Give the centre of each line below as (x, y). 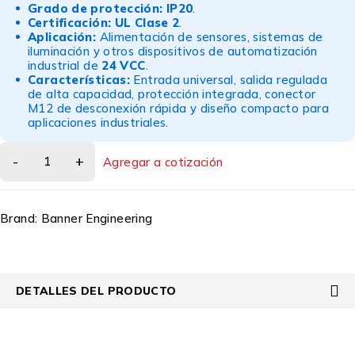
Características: (79, 80)
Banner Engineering (97, 218)
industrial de (65, 65)
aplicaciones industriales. (98, 122)
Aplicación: (62, 37)
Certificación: (70, 23)
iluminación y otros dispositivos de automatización (173, 51)
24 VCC (124, 65)
